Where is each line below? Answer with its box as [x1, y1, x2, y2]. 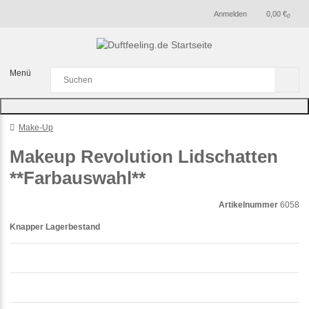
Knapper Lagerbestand [10, 221, 100, 232]
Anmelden [214, 9, 247, 18]
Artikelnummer [219, 199, 278, 210]
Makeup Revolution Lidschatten [10, 146, 278, 167]
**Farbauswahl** [10, 167, 146, 188]
